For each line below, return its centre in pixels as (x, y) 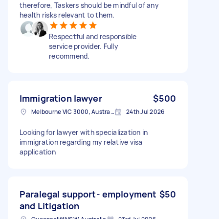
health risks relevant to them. (67, 15)
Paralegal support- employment (88, 194)
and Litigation (50, 206)
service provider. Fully (84, 46)
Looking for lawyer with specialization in (84, 132)
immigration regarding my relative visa (81, 142)
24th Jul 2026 (145, 111)
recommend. (69, 56)
